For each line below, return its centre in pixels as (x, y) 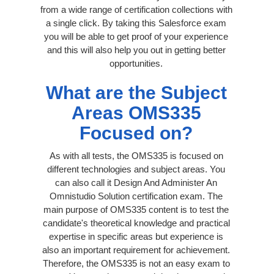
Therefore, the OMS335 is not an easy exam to (136, 263)
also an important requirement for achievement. (136, 250)
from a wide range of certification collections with (136, 9)
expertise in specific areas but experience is (136, 236)
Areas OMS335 (136, 113)
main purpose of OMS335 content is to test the (136, 209)
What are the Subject (136, 92)
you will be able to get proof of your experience (136, 36)
